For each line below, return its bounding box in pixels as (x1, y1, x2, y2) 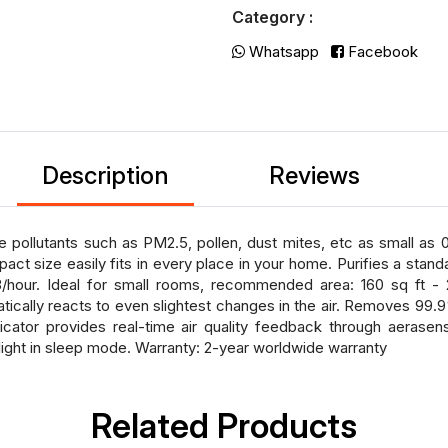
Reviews (269, 161, 360, 190)
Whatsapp (245, 42, 319, 61)
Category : (232, 7, 313, 27)
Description (42, 161, 169, 190)
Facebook (344, 42, 418, 61)
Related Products (91, 405, 357, 446)
